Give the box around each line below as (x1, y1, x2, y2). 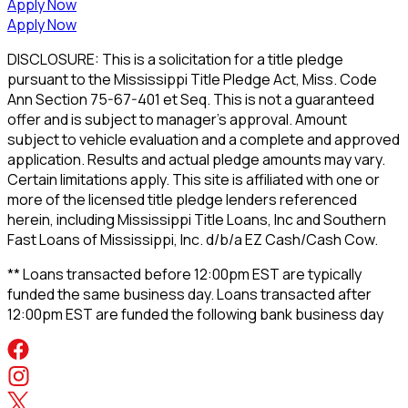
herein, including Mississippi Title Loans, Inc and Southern (7, 209, 386, 229)
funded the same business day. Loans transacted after (7, 284, 372, 304)
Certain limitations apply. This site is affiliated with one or (7, 169, 380, 189)
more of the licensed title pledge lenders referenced (7, 189, 357, 209)
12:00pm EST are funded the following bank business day (7, 304, 383, 324)
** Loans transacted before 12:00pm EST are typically (7, 264, 362, 284)
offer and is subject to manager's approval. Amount (7, 109, 347, 129)
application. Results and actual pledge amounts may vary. (7, 149, 385, 169)
